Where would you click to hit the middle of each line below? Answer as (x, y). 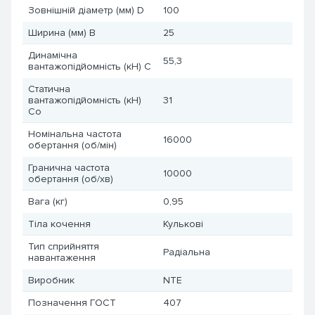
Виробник (51, 280)
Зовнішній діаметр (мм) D (86, 10)
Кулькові (183, 224)
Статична (49, 89)
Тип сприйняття (64, 246)
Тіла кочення (59, 224)
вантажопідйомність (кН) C (90, 66)
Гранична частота (69, 168)
